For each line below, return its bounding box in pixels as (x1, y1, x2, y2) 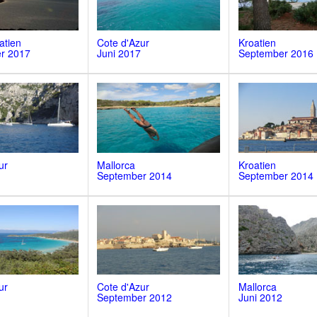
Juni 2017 (97, 45, 142, 60)
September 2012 (97, 290, 173, 305)
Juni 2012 (238, 290, 282, 305)
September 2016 (238, 45, 313, 60)
